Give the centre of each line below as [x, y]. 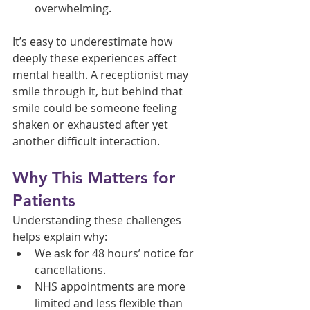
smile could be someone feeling [96, 108]
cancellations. [70, 270]
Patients [44, 200]
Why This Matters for [96, 177]
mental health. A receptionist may [102, 74]
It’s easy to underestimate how [94, 41]
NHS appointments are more [111, 286]
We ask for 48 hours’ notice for [116, 253]
